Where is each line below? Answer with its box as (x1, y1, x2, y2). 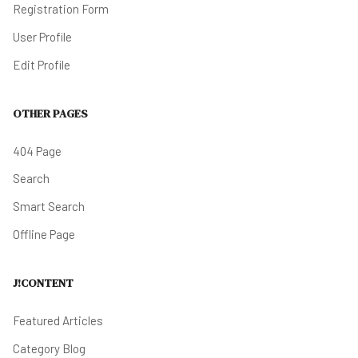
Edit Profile (13, 57, 70, 72)
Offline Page (13, 227, 75, 242)
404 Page (13, 143, 62, 158)
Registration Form (13, 2, 109, 17)
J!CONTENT (13, 276, 74, 292)
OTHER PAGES (13, 106, 88, 122)
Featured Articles (13, 312, 103, 328)
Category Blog (13, 340, 86, 356)
